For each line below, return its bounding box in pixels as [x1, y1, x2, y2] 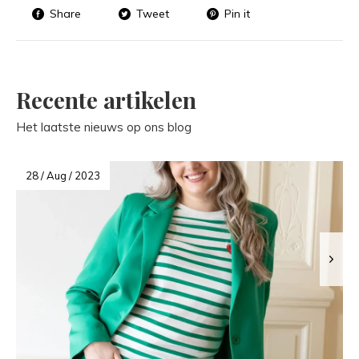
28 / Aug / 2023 [26, 168, 100, 182]
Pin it [224, 6, 250, 21]
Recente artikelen [16, 84, 196, 115]
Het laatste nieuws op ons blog [16, 119, 192, 135]
